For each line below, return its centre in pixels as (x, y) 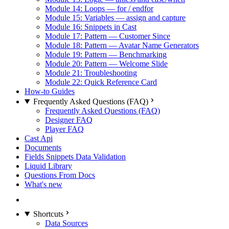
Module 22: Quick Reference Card (101, 82)
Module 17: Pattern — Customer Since (108, 36)
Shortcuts (48, 214)
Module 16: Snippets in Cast (91, 27)
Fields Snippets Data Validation (75, 157)
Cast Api (39, 138)
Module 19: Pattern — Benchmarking (106, 54)
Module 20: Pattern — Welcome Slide (106, 64)
